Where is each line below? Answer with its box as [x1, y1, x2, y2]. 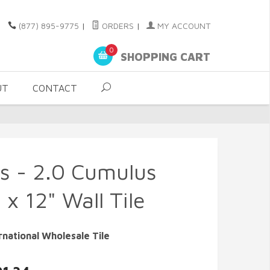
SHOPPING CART [118, 51, 210, 64]
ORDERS [99, 20, 134, 31]
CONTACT [33, 83, 77, 93]
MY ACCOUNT [155, 20, 210, 31]
